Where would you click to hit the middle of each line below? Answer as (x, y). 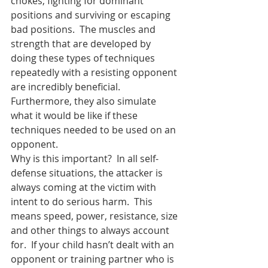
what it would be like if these (75, 115)
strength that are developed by (82, 44)
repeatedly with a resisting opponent (95, 72)
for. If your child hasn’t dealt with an (94, 245)
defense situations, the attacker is (88, 173)
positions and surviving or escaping (92, 15)
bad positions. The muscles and (84, 29)
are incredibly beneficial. (68, 87)
